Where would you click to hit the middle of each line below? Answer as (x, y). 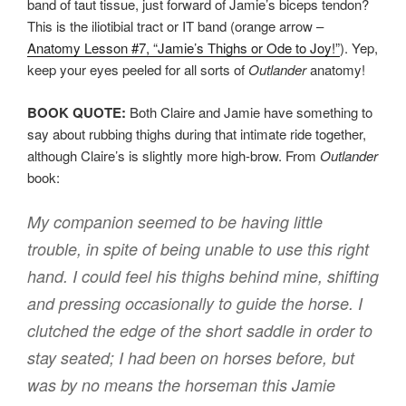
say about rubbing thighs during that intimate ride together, (197, 133)
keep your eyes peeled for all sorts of (138, 70)
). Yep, (359, 48)
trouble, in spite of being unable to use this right (198, 249)
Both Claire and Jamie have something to (249, 111)
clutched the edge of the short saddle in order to (200, 331)
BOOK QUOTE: (77, 112)
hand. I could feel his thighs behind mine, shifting (203, 276)
